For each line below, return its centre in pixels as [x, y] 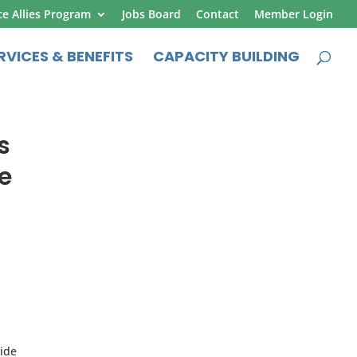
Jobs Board [151, 14]
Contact [218, 14]
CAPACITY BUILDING [226, 56]
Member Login [294, 14]
